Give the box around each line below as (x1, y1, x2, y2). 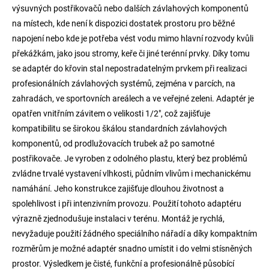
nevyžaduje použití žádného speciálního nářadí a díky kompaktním (12, 228, 257, 238)
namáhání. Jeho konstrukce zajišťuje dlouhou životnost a (12, 183, 224, 193)
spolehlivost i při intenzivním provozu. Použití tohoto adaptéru (12, 198, 241, 208)
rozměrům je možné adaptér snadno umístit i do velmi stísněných (12, 243, 252, 253)
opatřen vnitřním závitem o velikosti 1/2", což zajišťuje (12, 108, 210, 118)
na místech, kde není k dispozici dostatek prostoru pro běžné (12, 18, 235, 28)
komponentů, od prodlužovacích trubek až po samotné (12, 138, 214, 148)
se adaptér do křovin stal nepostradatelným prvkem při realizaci (12, 63, 247, 73)
